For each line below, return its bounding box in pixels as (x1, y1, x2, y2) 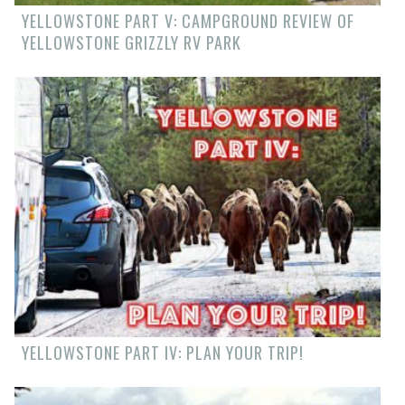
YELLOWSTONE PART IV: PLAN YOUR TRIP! (21, 341, 304, 365)
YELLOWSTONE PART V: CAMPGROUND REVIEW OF (21, 8, 354, 33)
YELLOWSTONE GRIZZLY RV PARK (21, 30, 241, 54)
